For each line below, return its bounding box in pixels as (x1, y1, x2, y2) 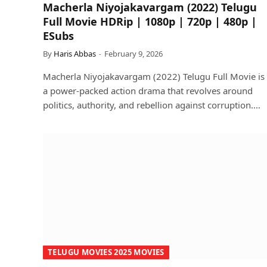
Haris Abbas (54, 48, 96, 59)
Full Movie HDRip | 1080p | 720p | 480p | (43, 14, 257, 29)
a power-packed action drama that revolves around (43, 84, 253, 97)
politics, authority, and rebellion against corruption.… (43, 98, 260, 111)
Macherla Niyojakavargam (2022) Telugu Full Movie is (43, 70, 265, 82)
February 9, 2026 (104, 48, 163, 59)
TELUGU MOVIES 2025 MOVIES (48, 247, 164, 257)
